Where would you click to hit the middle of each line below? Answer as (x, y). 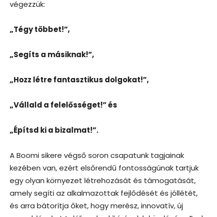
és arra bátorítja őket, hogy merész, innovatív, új (96, 205)
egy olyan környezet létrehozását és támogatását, (103, 180)
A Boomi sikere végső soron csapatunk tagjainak (97, 155)
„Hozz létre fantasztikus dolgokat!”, (79, 79)
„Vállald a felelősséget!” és (63, 105)
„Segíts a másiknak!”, (52, 54)
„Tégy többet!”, (40, 29)
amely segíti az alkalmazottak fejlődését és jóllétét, (104, 193)
